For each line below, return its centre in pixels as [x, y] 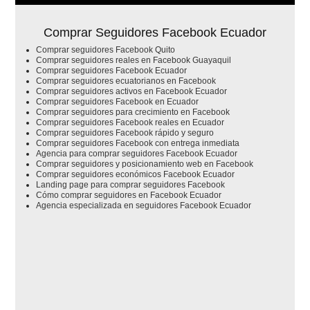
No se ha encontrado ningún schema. [110, 238]
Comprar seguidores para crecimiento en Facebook [133, 112]
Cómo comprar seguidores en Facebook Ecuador [129, 195]
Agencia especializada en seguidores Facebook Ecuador [144, 205]
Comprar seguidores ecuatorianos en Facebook [126, 81]
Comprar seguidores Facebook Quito [106, 49]
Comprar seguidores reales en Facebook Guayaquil [134, 60]
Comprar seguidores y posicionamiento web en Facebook [145, 164]
